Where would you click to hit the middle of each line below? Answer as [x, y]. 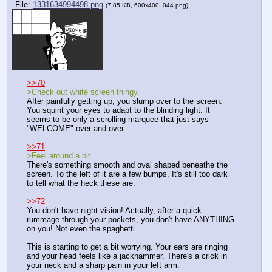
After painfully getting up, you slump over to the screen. [124, 101]
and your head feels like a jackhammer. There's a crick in [127, 256]
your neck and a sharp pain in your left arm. [103, 265]
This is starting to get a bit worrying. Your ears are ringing [127, 246]
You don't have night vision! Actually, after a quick [114, 210]
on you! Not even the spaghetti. [82, 228]
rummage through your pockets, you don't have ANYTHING [131, 219]
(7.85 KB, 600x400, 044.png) [147, 5]
